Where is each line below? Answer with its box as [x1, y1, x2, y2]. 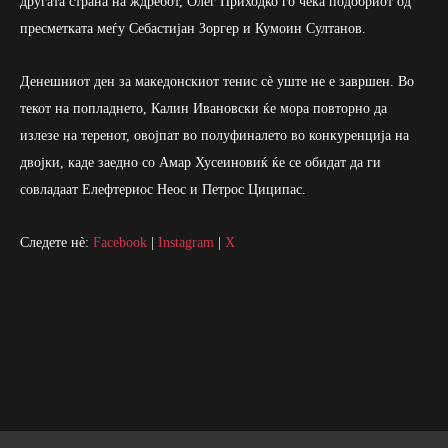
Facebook [93, 235, 147, 251]
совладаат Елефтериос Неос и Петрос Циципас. [20, 182, 306, 198]
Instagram [158, 235, 214, 251]
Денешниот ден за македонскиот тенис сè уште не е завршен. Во [20, 74, 414, 90]
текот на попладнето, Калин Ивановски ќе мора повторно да [20, 101, 387, 117]
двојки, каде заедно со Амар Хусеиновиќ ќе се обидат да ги [20, 155, 381, 171]
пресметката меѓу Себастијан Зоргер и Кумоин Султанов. [20, 21, 366, 37]
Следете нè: [20, 235, 93, 251]
